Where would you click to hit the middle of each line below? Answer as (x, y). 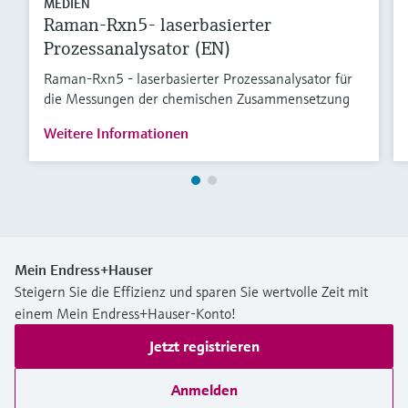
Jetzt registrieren (204, 346)
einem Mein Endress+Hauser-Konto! (125, 313)
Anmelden (204, 389)
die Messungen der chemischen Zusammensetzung (197, 98)
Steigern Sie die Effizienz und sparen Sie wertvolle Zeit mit (191, 291)
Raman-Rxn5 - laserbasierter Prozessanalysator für (198, 78)
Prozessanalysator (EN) (138, 48)
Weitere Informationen (116, 133)
